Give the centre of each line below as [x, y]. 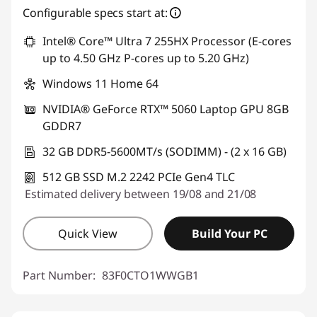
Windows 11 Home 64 [100, 83]
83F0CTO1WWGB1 [150, 275]
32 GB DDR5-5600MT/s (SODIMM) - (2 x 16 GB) [165, 151]
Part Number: [60, 275]
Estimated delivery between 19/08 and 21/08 [141, 194]
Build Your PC [229, 234]
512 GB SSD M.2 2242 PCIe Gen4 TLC [139, 177]
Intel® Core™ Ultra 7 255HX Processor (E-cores [167, 41]
